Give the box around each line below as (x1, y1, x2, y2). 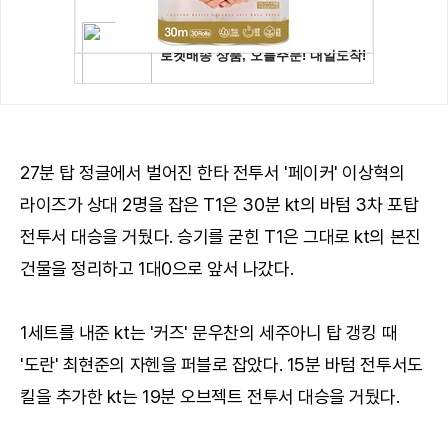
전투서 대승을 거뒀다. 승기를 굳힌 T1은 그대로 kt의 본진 (20, 225, 421, 247)
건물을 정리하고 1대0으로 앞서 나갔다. (20, 257, 294, 279)
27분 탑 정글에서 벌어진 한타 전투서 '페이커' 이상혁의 (20, 161, 405, 183)
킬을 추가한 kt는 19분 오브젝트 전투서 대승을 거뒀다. (20, 385, 400, 407)
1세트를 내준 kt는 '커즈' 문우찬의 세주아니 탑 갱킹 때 (20, 321, 398, 343)
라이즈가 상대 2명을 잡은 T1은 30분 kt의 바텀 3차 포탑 (20, 193, 419, 215)
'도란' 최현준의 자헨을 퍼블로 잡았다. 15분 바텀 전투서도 (20, 353, 423, 375)
